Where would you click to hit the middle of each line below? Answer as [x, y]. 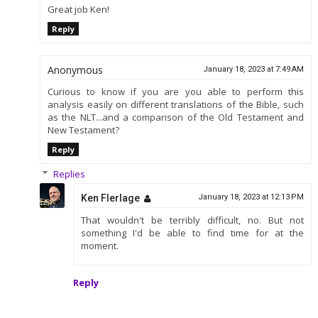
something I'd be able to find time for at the [192, 232]
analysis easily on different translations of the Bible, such [176, 104]
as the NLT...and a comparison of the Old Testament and [176, 117]
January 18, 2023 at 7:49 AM [254, 69]
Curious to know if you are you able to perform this [176, 91]
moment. [99, 245]
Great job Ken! [78, 10]
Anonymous [75, 70]
